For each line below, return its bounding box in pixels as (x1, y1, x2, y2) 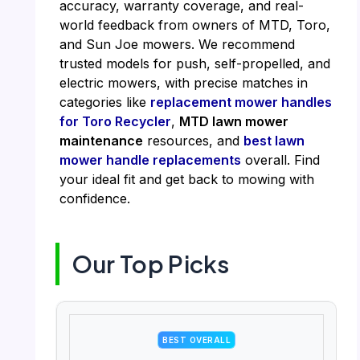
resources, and (142, 132, 243, 149)
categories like (59, 93, 150, 110)
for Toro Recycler (59, 112, 171, 129)
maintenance (59, 132, 143, 149)
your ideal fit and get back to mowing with (59, 170, 314, 187)
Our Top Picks (71, 249, 230, 279)
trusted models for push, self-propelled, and (59, 55, 330, 72)
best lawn (243, 132, 305, 149)
